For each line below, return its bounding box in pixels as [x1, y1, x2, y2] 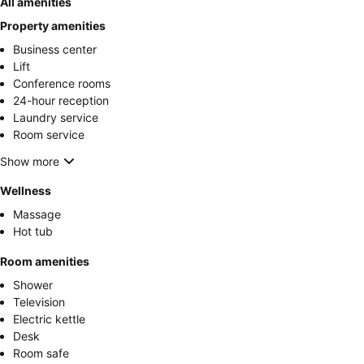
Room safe [13, 346, 69, 360]
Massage [13, 207, 61, 221]
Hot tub [13, 224, 53, 238]
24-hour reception [13, 93, 109, 107]
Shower [13, 278, 53, 292]
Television [13, 295, 65, 309]
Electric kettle [13, 312, 85, 326]
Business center [13, 42, 97, 56]
